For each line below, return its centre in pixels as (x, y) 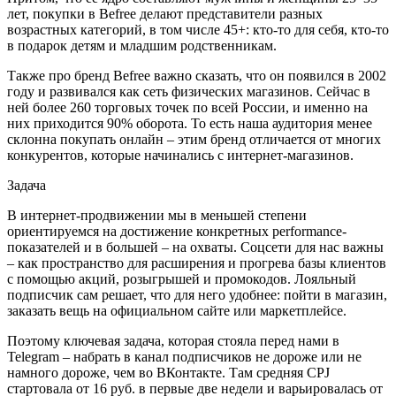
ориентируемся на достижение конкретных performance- (177, 231)
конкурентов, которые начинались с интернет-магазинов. (180, 155)
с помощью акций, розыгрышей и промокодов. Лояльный (182, 278)
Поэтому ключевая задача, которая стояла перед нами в (173, 340)
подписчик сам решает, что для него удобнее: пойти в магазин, (197, 294)
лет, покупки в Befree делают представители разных (165, 13)
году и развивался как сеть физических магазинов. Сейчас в (189, 91)
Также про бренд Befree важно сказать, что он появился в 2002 (197, 75)
